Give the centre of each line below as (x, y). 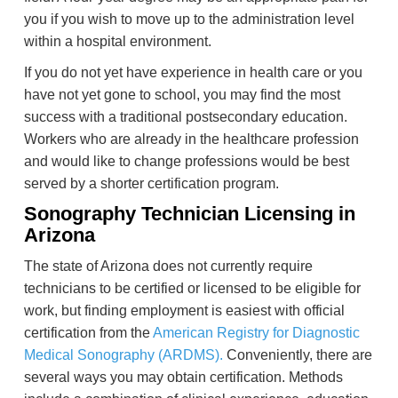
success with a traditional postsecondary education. (186, 117)
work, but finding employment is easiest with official (184, 311)
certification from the (88, 333)
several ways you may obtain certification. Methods (183, 378)
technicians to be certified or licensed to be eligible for (192, 289)
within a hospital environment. (118, 42)
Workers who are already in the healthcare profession (191, 139)
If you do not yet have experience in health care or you (193, 73)
